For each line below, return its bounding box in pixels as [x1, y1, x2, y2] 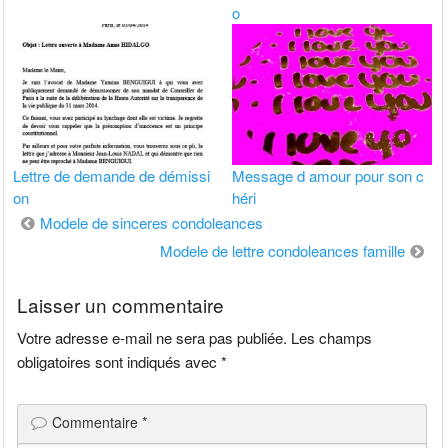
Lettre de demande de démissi [13, 164, 211, 186]
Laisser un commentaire [17, 290, 225, 318]
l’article [12, 262, 75, 292]
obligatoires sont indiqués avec [17, 350, 222, 372]
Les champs [291, 326, 373, 348]
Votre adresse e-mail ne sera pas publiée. [17, 326, 288, 348]
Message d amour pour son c [232, 164, 425, 186]
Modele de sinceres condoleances [40, 211, 264, 233]
